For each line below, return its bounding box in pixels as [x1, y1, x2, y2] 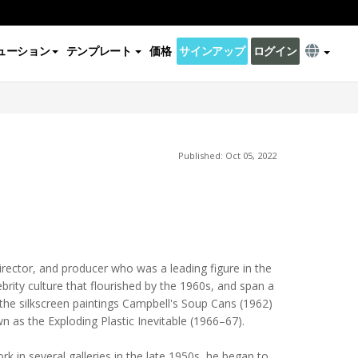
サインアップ [179, 43, 245, 58]
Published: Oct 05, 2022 [178, 149, 276, 161]
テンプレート [66, 43, 132, 58]
